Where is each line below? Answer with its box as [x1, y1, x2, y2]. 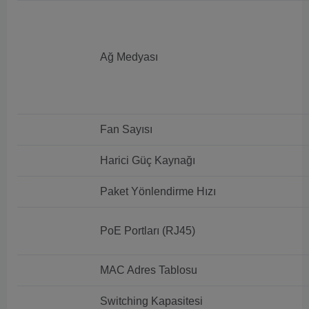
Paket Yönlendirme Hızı [100, 186, 216, 197]
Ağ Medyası [100, 51, 158, 63]
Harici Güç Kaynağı [100, 154, 195, 166]
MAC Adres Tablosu [100, 264, 197, 276]
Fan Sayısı [100, 123, 152, 135]
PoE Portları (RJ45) [100, 225, 195, 237]
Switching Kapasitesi [100, 295, 203, 307]
